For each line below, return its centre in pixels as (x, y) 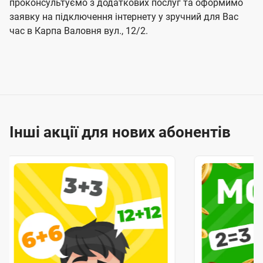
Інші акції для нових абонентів (120, 132)
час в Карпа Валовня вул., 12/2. (79, 31)
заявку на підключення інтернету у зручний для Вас (124, 17)
